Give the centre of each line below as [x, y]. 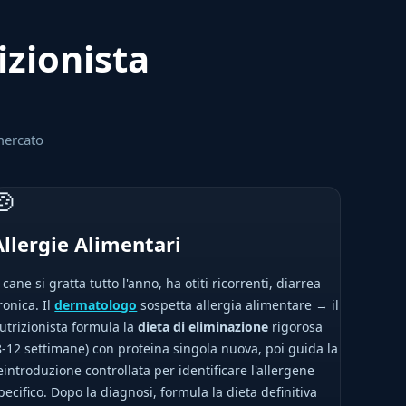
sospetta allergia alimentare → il [238, 305]
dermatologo [96, 305]
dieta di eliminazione [203, 327]
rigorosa [296, 327]
